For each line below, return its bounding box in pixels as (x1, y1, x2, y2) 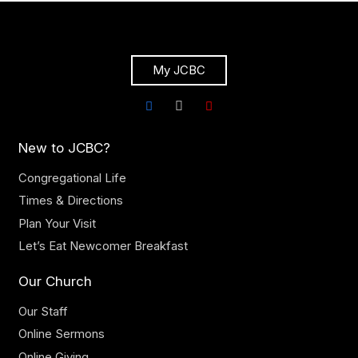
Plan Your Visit (18, 215, 96, 231)
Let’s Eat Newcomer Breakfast (18, 238, 188, 254)
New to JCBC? (18, 139, 110, 156)
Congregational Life (18, 169, 126, 185)
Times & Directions (18, 193, 123, 209)
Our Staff (18, 303, 68, 319)
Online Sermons (18, 326, 105, 342)
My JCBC (153, 62, 205, 78)
